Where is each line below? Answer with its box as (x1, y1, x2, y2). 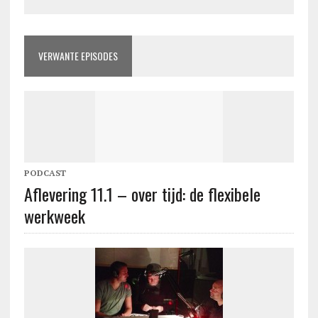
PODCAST (23, 167, 66, 178)
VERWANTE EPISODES (38, 48, 118, 63)
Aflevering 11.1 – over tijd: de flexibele (23, 180, 261, 207)
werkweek (23, 202, 85, 229)
